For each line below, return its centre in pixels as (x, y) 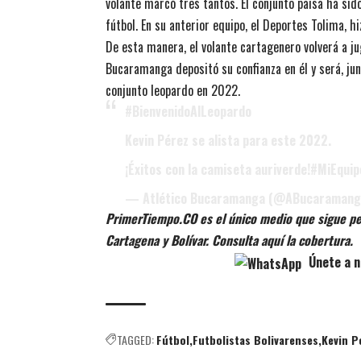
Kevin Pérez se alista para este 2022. (228, 141)
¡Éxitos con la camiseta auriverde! (218, 170)
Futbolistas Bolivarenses (255, 339)
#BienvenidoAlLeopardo (188, 112)
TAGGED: (135, 339)
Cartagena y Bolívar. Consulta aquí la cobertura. (229, 241)
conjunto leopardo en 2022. (173, 91)
